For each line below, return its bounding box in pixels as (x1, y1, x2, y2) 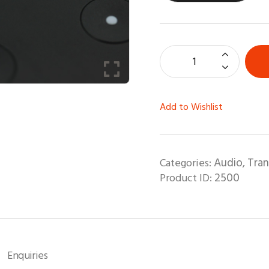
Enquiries (7, 246, 48, 264)
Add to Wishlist (159, 98, 223, 115)
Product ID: (159, 169, 214, 187)
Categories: (159, 154, 214, 172)
